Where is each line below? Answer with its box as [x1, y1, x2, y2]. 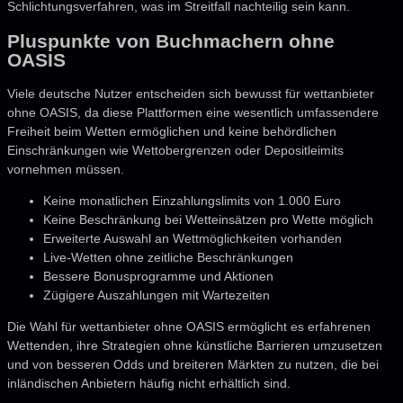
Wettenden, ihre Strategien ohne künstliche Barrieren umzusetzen [7, 338, 382, 354]
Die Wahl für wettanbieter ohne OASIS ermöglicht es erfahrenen [7, 319, 371, 335]
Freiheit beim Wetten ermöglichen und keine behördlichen [7, 124, 336, 139]
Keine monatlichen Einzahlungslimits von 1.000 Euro [43, 193, 341, 209]
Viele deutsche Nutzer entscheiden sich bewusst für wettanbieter [7, 86, 374, 102]
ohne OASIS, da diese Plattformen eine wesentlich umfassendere [7, 105, 379, 121]
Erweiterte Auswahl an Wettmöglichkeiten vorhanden [43, 231, 342, 246]
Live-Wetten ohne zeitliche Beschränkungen [43, 250, 293, 265]
